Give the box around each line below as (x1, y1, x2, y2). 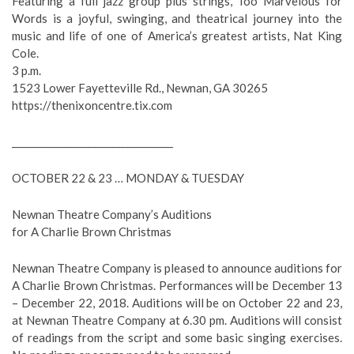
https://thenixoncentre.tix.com (12, 98, 172, 112)
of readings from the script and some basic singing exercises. (12, 330, 342, 345)
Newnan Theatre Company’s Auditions (12, 207, 212, 221)
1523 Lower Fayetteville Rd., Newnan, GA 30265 (12, 81, 268, 95)
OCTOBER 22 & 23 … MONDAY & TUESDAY (12, 171, 244, 185)
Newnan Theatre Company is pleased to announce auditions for (12, 261, 342, 275)
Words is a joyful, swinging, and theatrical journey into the (12, 11, 342, 25)
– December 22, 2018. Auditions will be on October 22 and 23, (12, 296, 342, 310)
